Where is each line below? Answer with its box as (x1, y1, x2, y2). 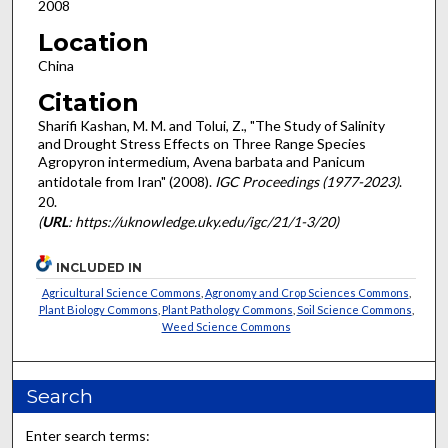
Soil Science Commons (296, 303, 412, 317)
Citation (37, 87, 139, 117)
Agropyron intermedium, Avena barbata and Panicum (37, 152, 365, 170)
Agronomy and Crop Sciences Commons (204, 286, 409, 300)
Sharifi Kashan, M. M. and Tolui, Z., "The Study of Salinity (37, 116, 385, 134)
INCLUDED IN (56, 260, 143, 276)
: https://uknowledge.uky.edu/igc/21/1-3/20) (67, 212, 339, 230)
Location (37, 27, 149, 57)
